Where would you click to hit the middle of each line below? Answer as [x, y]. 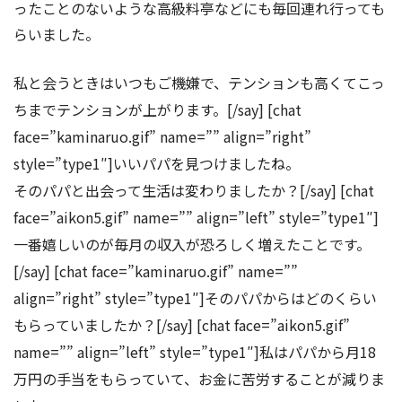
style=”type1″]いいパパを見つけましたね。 [157, 163]
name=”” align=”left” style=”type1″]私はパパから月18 [195, 351]
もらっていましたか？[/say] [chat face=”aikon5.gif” [182, 324]
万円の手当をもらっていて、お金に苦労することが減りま [199, 378]
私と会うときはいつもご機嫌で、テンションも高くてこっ [199, 82]
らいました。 [57, 34]
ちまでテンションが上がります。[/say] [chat [157, 109]
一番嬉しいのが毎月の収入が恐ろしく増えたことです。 [192, 244]
